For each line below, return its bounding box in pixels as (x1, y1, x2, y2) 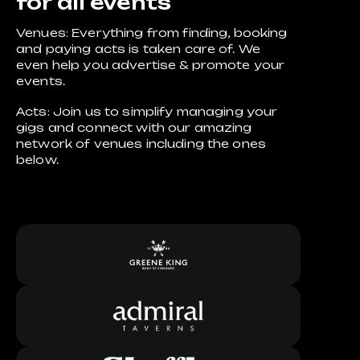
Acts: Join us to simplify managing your (16, 104, 278, 118)
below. (16, 153, 59, 166)
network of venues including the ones (16, 137, 267, 150)
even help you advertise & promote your (16, 58, 285, 72)
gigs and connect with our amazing (16, 121, 252, 134)
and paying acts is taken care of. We (16, 42, 261, 55)
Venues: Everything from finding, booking (16, 26, 288, 39)
